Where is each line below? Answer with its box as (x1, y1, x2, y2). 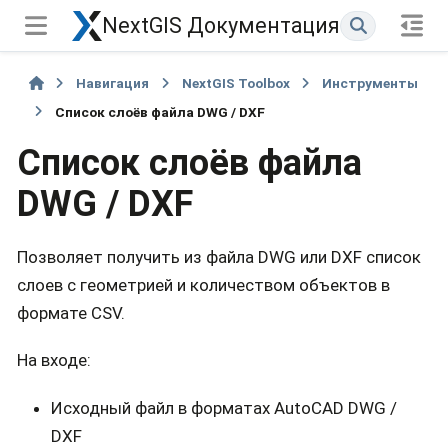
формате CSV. (17, 302, 125, 323)
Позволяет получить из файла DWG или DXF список (17, 246, 421, 267)
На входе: (17, 350, 91, 371)
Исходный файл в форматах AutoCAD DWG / (51, 397, 397, 418)
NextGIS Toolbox (181, 75, 290, 92)
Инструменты (322, 75, 419, 92)
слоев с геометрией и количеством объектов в (17, 274, 390, 295)
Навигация (76, 75, 150, 92)
